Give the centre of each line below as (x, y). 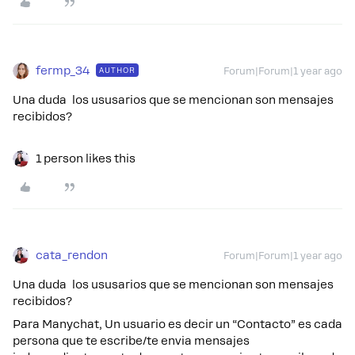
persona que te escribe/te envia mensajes (131, 340)
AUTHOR (117, 70)
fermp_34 (63, 70)
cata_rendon (72, 255)
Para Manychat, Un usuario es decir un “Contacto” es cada (177, 324)
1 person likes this (86, 158)
